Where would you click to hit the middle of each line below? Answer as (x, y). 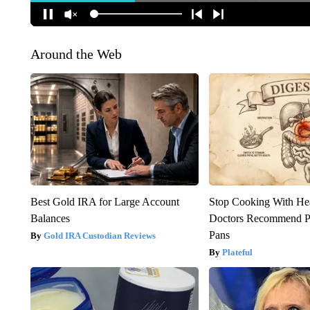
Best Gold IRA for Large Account (104, 201)
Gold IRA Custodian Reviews (99, 235)
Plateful (238, 252)
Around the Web (76, 54)
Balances (50, 218)
